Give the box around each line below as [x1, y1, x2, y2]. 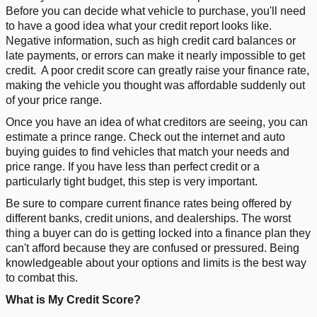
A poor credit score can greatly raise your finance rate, [41, 64, 309, 76]
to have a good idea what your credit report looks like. [6, 19, 272, 32]
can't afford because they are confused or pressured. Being [6, 241, 299, 254]
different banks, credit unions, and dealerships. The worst [6, 212, 291, 224]
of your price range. [6, 93, 102, 106]
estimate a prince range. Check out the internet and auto [6, 130, 285, 143]
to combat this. [6, 271, 78, 284]
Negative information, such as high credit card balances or [6, 34, 296, 47]
